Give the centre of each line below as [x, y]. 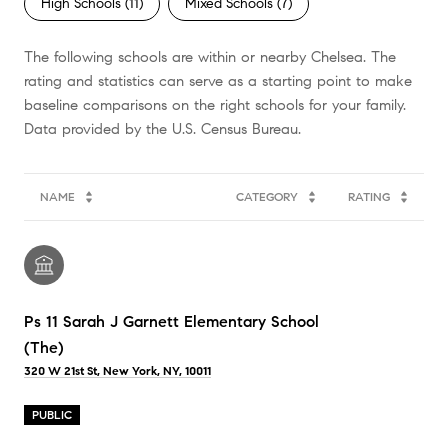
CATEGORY [267, 196]
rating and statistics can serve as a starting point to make [218, 80]
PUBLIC [52, 414]
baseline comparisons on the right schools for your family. [215, 104]
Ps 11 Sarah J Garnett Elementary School [171, 321]
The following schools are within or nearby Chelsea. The [210, 56]
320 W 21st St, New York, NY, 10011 [117, 370]
